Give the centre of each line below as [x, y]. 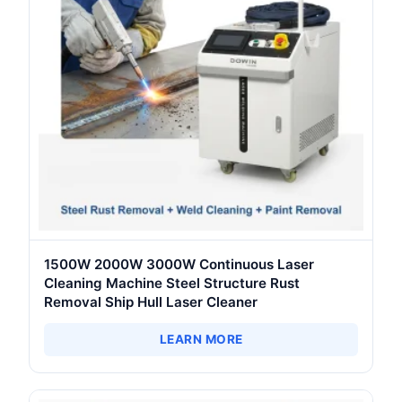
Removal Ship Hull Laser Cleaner [151, 302]
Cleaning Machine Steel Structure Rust [172, 284]
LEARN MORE [201, 340]
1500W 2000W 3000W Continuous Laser [179, 265]
